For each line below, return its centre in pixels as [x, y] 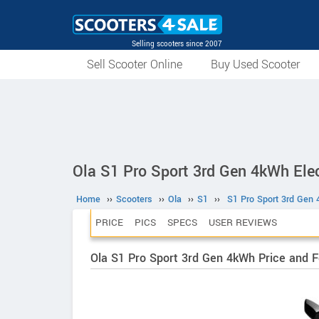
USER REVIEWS [243, 223]
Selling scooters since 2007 [177, 44]
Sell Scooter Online [135, 64]
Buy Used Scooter [256, 64]
